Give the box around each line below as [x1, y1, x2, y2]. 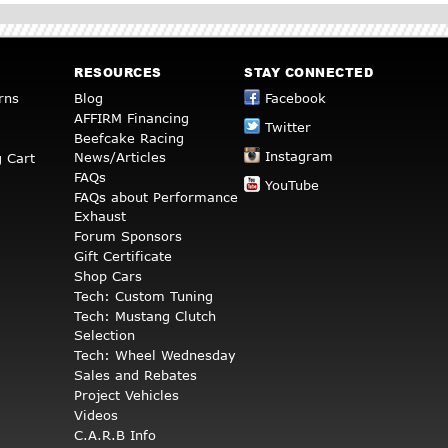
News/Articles [74, 149, 166, 166]
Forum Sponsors [74, 228, 182, 245]
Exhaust [74, 208, 126, 225]
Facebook [265, 90, 326, 107]
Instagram [265, 148, 333, 165]
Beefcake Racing [74, 130, 184, 147]
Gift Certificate [74, 248, 172, 265]
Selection [74, 327, 135, 344]
